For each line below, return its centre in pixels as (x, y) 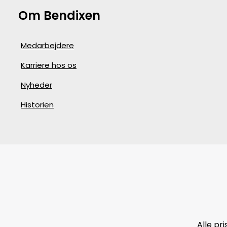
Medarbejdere (47, 45)
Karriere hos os (49, 65)
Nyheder (36, 85)
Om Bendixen (59, 15)
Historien (37, 105)
